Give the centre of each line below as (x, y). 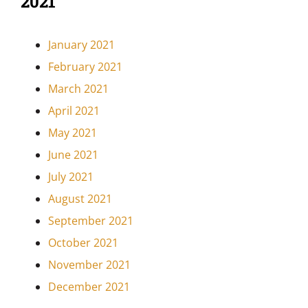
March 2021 (78, 89)
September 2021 (90, 221)
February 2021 (85, 67)
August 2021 (80, 199)
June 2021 (73, 155)
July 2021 (70, 177)
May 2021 (72, 133)
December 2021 (89, 287)
